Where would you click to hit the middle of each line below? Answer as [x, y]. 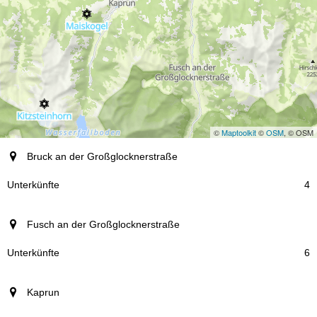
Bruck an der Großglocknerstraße [102, 156]
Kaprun [43, 292]
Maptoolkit [239, 132]
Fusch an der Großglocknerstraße [103, 224]
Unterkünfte [34, 184]
